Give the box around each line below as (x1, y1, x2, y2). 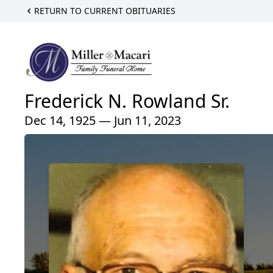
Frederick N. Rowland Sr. (24, 88, 230, 114)
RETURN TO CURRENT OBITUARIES (34, 5, 175, 16)
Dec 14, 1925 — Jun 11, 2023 (24, 112, 181, 129)
